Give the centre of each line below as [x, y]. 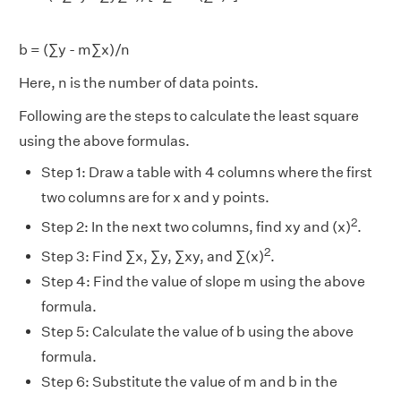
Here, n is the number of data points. [139, 82]
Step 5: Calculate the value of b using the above [197, 332]
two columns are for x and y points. [155, 197]
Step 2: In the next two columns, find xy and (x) [196, 227]
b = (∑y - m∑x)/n [74, 49]
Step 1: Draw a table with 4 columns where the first [207, 172]
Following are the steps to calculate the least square [189, 115]
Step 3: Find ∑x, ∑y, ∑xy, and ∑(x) [153, 257]
